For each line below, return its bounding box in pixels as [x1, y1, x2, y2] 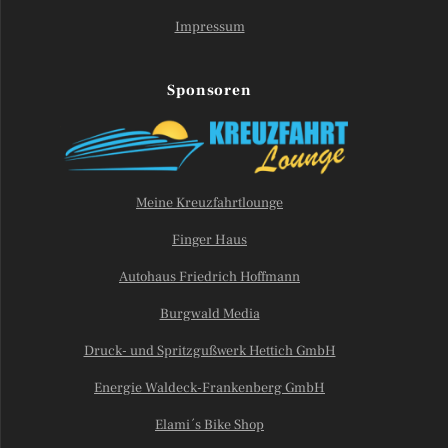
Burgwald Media [159, 305, 260, 323]
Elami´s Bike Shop [155, 416, 264, 434]
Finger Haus [172, 231, 247, 249]
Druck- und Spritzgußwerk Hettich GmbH [83, 342, 336, 360]
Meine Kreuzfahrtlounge [136, 194, 283, 212]
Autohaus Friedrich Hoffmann [119, 268, 300, 286]
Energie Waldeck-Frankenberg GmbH [94, 379, 325, 397]
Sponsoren [167, 79, 252, 100]
